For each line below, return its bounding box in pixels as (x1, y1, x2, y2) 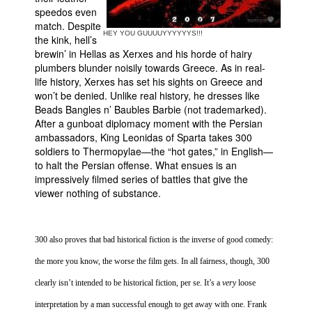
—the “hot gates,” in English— (141, 144, 273, 158)
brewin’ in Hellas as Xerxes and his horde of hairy (35, 47, 252, 61)
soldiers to (35, 144, 83, 158)
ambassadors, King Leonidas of (35, 130, 177, 144)
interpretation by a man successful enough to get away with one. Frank (35, 299, 267, 309)
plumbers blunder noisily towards (35, 61, 182, 75)
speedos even (35, 5, 97, 19)
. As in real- (215, 61, 265, 75)
